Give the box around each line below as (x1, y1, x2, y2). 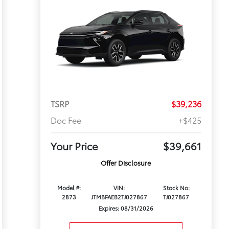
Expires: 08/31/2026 (98, 204, 153, 213)
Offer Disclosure (101, 158, 151, 168)
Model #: (57, 184, 81, 192)
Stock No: (163, 184, 190, 192)
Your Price (50, 139, 98, 153)
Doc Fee (50, 114, 81, 126)
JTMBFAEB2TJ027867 (91, 193, 148, 201)
